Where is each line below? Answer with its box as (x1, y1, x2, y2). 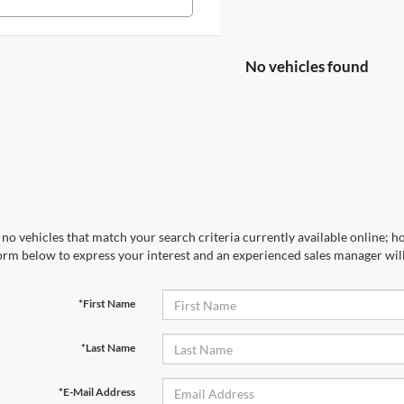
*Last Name (80, 341, 135, 354)
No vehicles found (245, 57, 369, 76)
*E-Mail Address (58, 385, 135, 399)
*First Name (78, 297, 135, 310)
